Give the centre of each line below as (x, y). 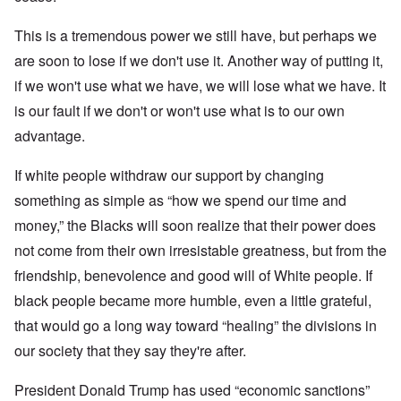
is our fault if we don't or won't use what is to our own (179, 111)
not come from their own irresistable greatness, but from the (200, 251)
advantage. (51, 136)
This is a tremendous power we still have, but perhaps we (196, 36)
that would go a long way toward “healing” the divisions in (196, 326)
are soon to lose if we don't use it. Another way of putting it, (199, 61)
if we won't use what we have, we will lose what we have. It (200, 86)
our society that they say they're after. (130, 351)
